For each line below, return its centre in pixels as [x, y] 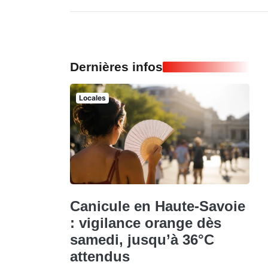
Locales [92, 98]
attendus [100, 257]
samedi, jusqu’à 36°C [142, 240]
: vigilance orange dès [146, 223]
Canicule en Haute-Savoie [158, 206]
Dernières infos [116, 66]
